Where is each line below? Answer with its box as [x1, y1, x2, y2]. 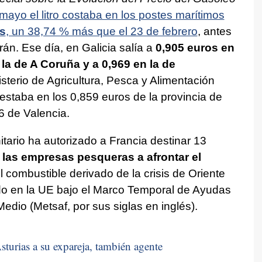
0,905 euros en [155, 41, 235, 54]
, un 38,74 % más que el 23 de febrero [5, 25, 198, 37]
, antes [197, 25, 232, 37]
